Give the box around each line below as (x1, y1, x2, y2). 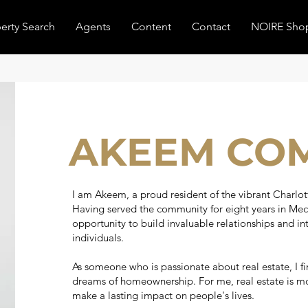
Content (131, 20, 171, 33)
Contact (191, 20, 230, 33)
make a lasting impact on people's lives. (71, 289, 254, 302)
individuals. (71, 231, 124, 244)
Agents (75, 20, 111, 33)
